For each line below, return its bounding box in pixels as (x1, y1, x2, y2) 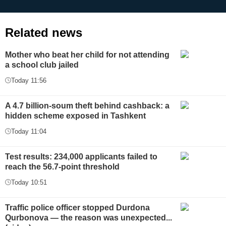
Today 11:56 (11, 76, 46, 84)
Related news (5, 25, 82, 39)
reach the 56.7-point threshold (5, 162, 120, 171)
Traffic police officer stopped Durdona (5, 203, 150, 212)
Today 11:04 (11, 127, 46, 135)
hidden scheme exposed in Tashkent (5, 111, 146, 120)
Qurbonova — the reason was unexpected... (5, 213, 172, 222)
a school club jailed (5, 60, 79, 69)
